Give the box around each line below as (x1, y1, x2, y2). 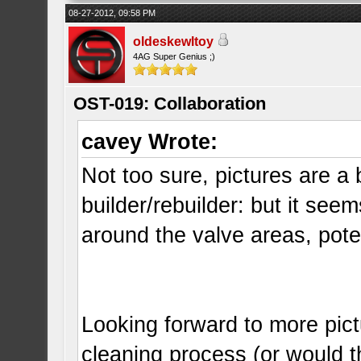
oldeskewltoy (133, 35, 214, 48)
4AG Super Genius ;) (133, 52, 216, 61)
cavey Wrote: (81, 130, 218, 154)
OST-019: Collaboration (73, 93, 267, 114)
